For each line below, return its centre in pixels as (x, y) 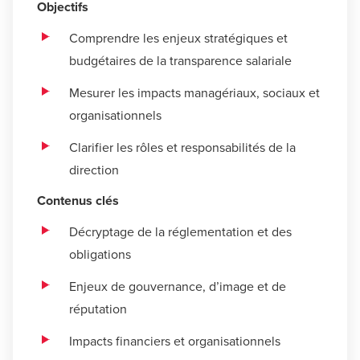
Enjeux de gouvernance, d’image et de (178, 286)
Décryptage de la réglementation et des (180, 231)
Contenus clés (78, 200)
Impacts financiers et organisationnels (175, 341)
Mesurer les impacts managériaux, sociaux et (194, 92)
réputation (98, 309)
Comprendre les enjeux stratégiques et (178, 38)
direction (94, 170)
